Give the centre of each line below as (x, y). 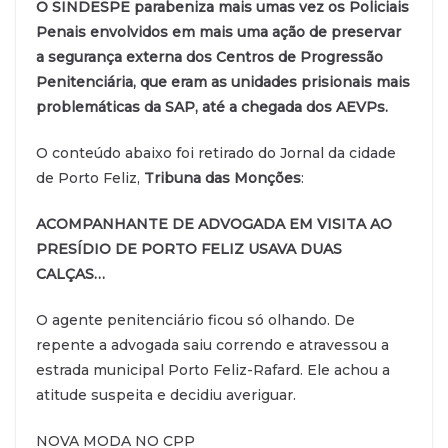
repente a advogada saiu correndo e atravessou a (212, 344)
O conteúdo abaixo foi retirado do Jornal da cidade (216, 152)
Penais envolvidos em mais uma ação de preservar (218, 31)
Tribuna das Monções (222, 177)
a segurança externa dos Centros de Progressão (209, 56)
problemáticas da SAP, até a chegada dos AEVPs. (212, 106)
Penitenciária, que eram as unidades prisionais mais (223, 81)
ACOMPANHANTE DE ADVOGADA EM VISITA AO (214, 223)
